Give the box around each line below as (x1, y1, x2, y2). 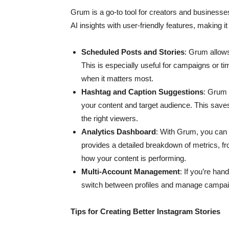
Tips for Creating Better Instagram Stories (71, 207, 220, 216)
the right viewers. (81, 114, 138, 123)
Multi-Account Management (81, 167, 180, 176)
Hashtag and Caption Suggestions (81, 87, 203, 96)
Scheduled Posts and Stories (81, 48, 185, 56)
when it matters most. (81, 74, 153, 83)
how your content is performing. (81, 154, 186, 163)
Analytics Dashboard (81, 127, 156, 136)
